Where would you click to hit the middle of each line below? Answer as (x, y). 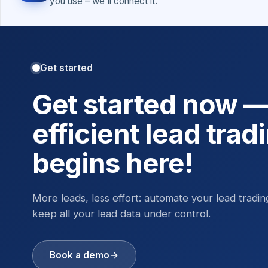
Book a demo (79, 255)
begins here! (113, 163)
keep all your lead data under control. (121, 213)
